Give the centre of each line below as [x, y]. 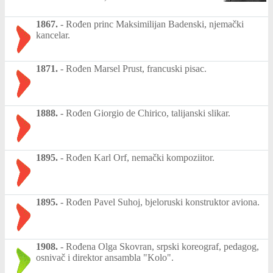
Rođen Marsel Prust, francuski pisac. [136, 68]
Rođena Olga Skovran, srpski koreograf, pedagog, [162, 246]
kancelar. [53, 35]
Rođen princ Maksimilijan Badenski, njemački [155, 24]
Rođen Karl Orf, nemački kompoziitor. [140, 157]
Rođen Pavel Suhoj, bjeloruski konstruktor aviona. [163, 202]
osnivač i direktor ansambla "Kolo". [105, 257]
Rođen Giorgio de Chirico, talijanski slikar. [148, 113]
